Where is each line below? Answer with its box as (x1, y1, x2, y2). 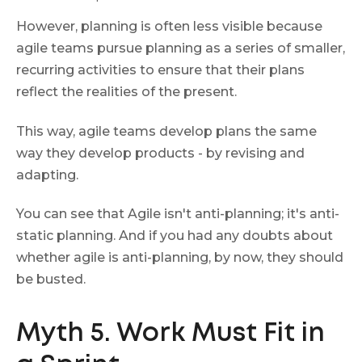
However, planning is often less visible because (16, 19, 322, 35)
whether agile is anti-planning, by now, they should (16, 250, 343, 266)
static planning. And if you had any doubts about (16, 228, 333, 244)
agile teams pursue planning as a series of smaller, (16, 40, 345, 57)
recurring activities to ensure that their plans (16, 62, 305, 78)
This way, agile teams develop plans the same (16, 123, 317, 139)
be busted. (16, 271, 86, 288)
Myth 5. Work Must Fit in (16, 322, 325, 347)
